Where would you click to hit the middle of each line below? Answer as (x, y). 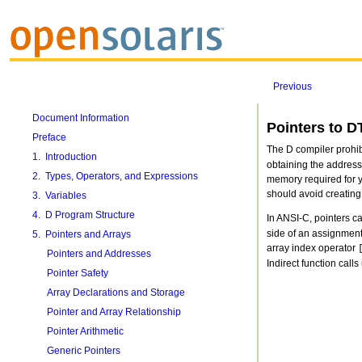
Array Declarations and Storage (116, 293)
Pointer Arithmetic (85, 331)
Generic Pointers (83, 351)
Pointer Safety (77, 273)
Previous (293, 86)
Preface (49, 137)
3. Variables (59, 196)
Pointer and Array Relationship (114, 312)
